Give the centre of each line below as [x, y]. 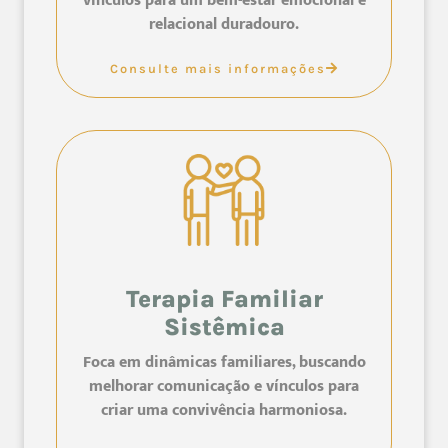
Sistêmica [224, 326]
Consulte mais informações [217, 68]
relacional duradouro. [224, 24]
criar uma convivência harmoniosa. [224, 410]
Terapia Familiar [224, 298]
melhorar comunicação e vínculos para [224, 386]
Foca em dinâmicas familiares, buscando [224, 362]
